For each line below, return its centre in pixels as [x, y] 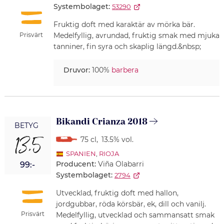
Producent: [77, 164]
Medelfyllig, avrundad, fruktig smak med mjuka [136, 36]
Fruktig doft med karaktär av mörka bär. [124, 25]
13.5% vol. [117, 140]
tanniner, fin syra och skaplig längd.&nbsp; [127, 47]
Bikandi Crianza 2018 [101, 122]
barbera [125, 70]
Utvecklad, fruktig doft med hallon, [117, 193]
